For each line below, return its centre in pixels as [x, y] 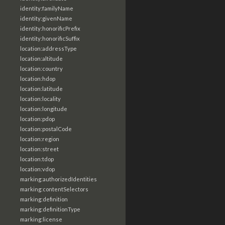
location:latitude [41, 89]
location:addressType [48, 48]
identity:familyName [47, 8]
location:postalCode [46, 129]
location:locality [40, 99]
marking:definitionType [50, 209]
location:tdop [37, 159]
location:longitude [44, 109]
